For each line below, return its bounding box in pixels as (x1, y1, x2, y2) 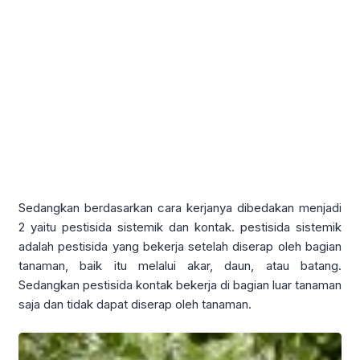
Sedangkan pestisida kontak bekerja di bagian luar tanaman (18, 277, 342, 293)
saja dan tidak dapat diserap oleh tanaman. (18, 297, 252, 313)
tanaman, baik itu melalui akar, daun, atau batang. (18, 258, 342, 274)
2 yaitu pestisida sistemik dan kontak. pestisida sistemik (18, 219, 342, 235)
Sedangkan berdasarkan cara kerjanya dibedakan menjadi (18, 200, 342, 216)
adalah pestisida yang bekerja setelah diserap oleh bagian (18, 239, 342, 255)
